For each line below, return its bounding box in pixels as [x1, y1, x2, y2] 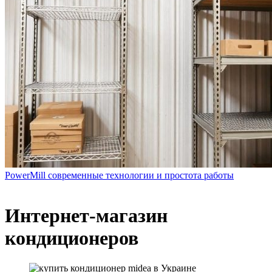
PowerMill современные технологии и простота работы [5, 170, 234, 180]
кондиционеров [5, 227, 138, 250]
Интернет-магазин [5, 205, 168, 227]
